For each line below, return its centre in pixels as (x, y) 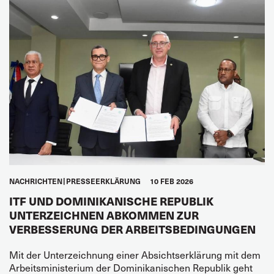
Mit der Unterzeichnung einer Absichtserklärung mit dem (135, 254)
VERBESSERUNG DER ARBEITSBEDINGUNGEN (132, 229)
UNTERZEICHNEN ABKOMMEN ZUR (104, 215)
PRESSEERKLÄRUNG (103, 181)
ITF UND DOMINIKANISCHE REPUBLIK (111, 201)
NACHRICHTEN (36, 181)
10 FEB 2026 (172, 181)
